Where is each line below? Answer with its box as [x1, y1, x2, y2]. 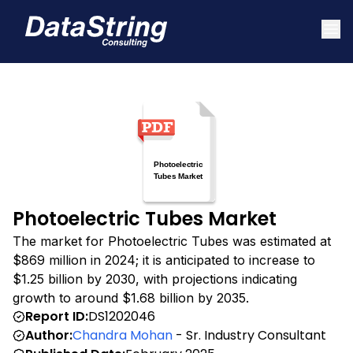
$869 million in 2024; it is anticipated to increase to [13, 251, 315, 268]
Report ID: [25, 307, 88, 325]
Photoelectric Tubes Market [13, 205, 277, 232]
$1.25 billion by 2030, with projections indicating [13, 270, 297, 287]
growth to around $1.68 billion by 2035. [13, 289, 249, 306]
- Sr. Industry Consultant [173, 325, 326, 344]
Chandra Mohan [72, 325, 173, 344]
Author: [25, 325, 72, 344]
